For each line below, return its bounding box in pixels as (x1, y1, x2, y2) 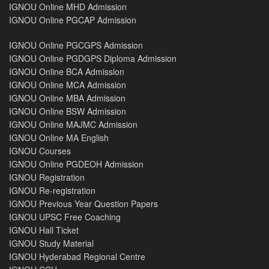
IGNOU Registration (9, 171, 85, 183)
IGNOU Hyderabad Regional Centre (9, 250, 145, 262)
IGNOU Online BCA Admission (9, 65, 124, 77)
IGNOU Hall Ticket (9, 223, 79, 236)
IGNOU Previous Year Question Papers (9, 197, 158, 210)
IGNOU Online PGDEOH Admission (9, 157, 144, 170)
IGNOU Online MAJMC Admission (9, 118, 138, 130)
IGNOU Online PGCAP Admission (9, 13, 136, 26)
